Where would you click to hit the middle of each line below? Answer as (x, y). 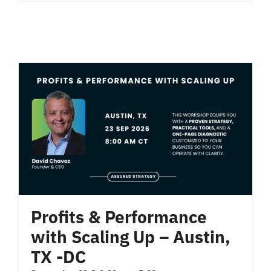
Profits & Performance (119, 217)
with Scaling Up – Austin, (130, 237)
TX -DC (58, 257)
